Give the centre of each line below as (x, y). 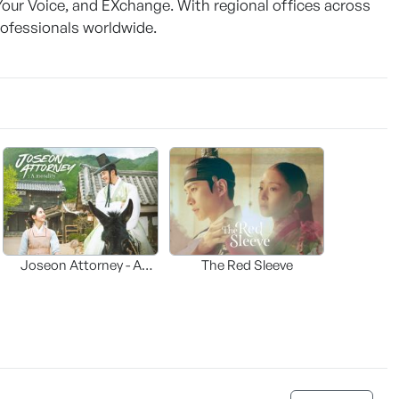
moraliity (81, 285)
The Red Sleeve (247, 265)
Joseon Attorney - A (81, 265)
